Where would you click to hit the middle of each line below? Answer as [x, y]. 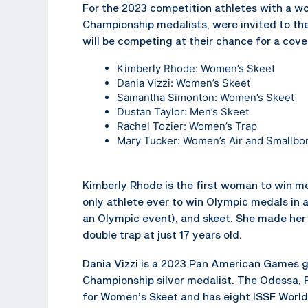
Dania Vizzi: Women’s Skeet [184, 82]
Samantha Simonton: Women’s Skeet [206, 97]
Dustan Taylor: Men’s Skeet [183, 111]
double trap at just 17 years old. [162, 234]
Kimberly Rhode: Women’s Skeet [196, 68]
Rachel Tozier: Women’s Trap [187, 126]
